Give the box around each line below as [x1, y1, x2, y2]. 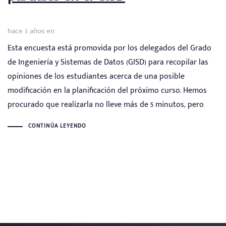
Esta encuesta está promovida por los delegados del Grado [8, 41, 211, 55]
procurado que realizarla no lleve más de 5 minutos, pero [8, 97, 204, 111]
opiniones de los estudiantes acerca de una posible [8, 69, 185, 83]
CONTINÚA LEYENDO [28, 122, 87, 131]
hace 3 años [8, 25, 44, 38]
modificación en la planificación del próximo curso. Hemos [8, 83, 207, 97]
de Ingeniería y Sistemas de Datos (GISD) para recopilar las [8, 55, 208, 69]
